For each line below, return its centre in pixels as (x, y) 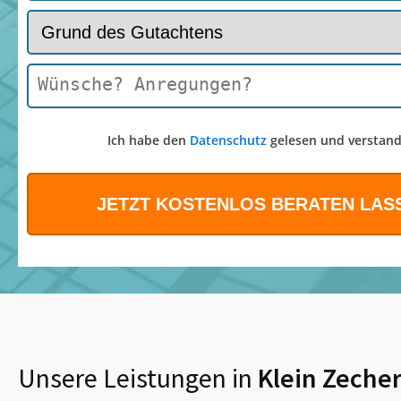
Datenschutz (228, 141)
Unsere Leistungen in (135, 378)
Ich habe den (148, 141)
